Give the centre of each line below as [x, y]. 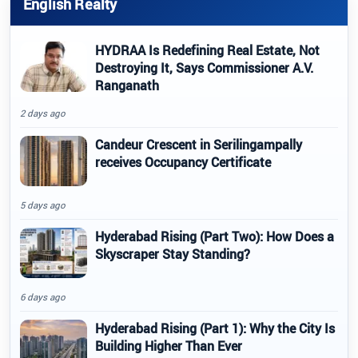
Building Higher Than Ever [169, 346]
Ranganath [127, 85]
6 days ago [43, 296]
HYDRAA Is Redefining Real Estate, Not [207, 50]
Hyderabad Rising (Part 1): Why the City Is [215, 328]
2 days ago [43, 113]
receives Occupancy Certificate [183, 162]
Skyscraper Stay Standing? [173, 254]
